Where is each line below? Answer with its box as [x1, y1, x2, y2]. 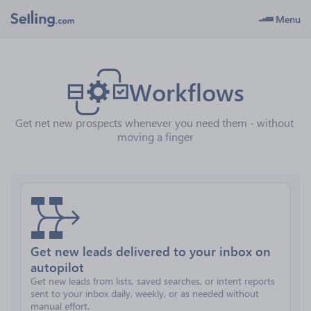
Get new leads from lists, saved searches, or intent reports [31, 274, 275, 287]
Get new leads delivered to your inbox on [31, 242, 271, 260]
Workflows [129, 76, 244, 108]
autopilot [31, 258, 84, 276]
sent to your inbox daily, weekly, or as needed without [31, 287, 259, 300]
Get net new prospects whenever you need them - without [15, 115, 296, 130]
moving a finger [117, 129, 194, 144]
